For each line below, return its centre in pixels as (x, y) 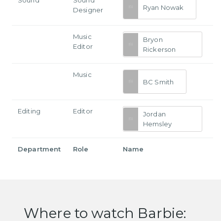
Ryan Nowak (164, 7)
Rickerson (160, 50)
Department (39, 149)
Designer (88, 10)
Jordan (154, 114)
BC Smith (159, 82)
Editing (29, 111)
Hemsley (157, 124)
